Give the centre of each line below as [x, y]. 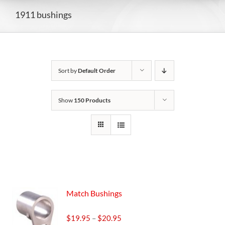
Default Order [96, 71]
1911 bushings [43, 14]
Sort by [68, 71]
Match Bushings [94, 193]
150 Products [92, 100]
